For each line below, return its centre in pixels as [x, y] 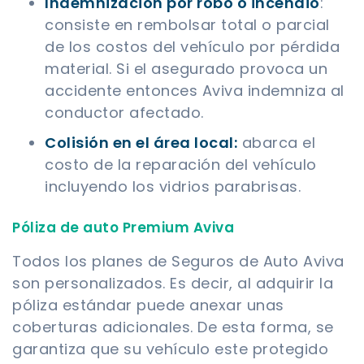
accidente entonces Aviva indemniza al [195, 91]
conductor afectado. [124, 113]
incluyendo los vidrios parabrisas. [173, 187]
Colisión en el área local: [141, 143]
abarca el [276, 143]
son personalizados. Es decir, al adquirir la [173, 284]
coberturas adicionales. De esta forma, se [173, 327]
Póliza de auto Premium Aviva [123, 228]
